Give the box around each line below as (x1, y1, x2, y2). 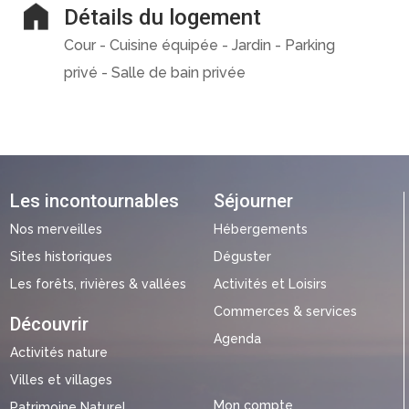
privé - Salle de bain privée (63, 64, 246, 81)
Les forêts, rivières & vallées (9, 277, 186, 292)
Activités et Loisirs (213, 277, 327, 292)
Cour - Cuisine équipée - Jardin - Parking (63, 37, 335, 54)
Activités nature (9, 345, 108, 361)
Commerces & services (213, 304, 357, 320)
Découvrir (9, 313, 89, 336)
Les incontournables (9, 190, 179, 213)
